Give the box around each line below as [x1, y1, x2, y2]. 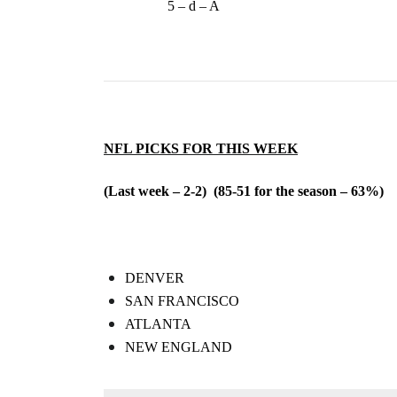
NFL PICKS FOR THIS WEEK [104, 141, 298, 156]
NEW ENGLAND [125, 339, 232, 354]
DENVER [125, 270, 184, 285]
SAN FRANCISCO [125, 293, 239, 308]
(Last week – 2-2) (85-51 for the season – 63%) [104, 183, 384, 198]
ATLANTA [125, 316, 191, 331]
